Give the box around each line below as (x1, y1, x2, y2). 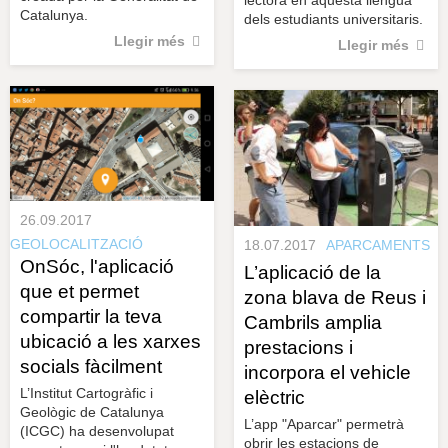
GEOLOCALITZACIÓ (10, 235, 143, 252)
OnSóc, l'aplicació (20, 255, 174, 277)
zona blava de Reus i (244, 286, 426, 308)
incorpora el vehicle (244, 361, 411, 383)
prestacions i (244, 336, 353, 358)
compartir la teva (20, 305, 162, 327)
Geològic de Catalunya (20, 403, 164, 420)
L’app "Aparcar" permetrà (244, 415, 404, 432)
